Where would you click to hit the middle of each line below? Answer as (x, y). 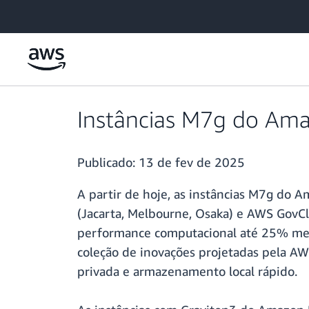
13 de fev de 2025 (192, 162)
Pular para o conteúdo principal (73, 13)
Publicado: (108, 162)
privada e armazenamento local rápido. (187, 271)
